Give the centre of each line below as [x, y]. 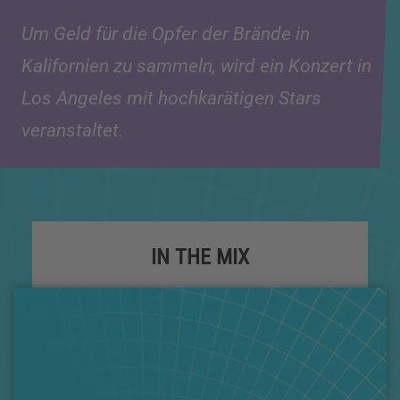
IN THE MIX [200, 258]
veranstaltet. [72, 131]
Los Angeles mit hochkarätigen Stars [171, 99]
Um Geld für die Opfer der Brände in [166, 34]
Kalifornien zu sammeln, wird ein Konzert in [196, 67]
